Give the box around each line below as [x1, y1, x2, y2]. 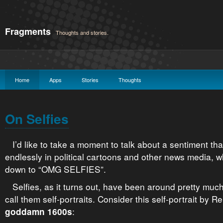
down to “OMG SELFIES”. [5, 163, 106, 175]
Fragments [5, 25, 51, 38]
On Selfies [5, 110, 69, 128]
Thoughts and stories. [56, 28, 109, 36]
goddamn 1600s [5, 206, 72, 218]
